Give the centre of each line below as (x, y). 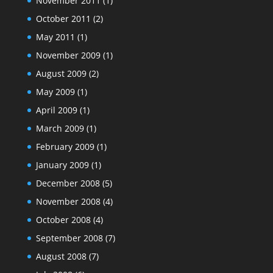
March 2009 (60, 128)
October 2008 (63, 219)
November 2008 (68, 201)
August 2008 (61, 256)
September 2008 (69, 238)
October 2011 (63, 18)
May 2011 (55, 37)
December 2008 (68, 183)
